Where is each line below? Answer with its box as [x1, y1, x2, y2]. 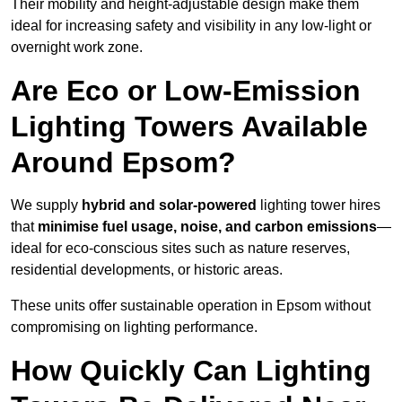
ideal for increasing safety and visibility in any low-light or [11, 18, 371, 34]
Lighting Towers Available [11, 110, 368, 144]
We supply [11, 197, 82, 214]
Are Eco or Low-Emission [11, 74, 361, 108]
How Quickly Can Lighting [11, 354, 371, 388]
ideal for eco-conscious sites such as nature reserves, [11, 240, 350, 257]
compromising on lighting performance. [11, 319, 258, 336]
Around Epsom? [11, 146, 236, 179]
